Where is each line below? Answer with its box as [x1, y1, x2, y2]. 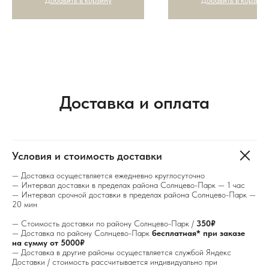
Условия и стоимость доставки [12, 149, 162, 162]
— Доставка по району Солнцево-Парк [12, 228, 152, 238]
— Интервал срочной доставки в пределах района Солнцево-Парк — [12, 189, 256, 199]
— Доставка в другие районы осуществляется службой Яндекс [12, 247, 231, 257]
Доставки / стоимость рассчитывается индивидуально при [12, 256, 217, 267]
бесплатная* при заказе [152, 228, 245, 238]
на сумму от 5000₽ [12, 237, 85, 247]
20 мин [12, 199, 37, 209]
